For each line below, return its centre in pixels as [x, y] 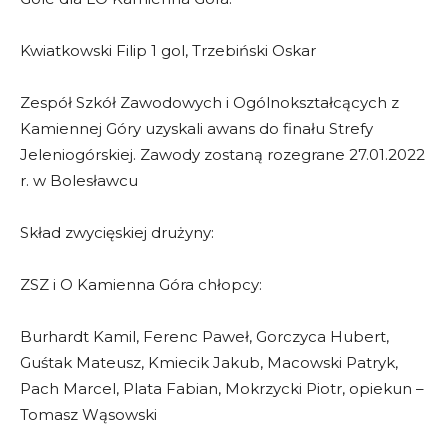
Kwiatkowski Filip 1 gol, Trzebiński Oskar [168, 50]
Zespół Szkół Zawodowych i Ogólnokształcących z [209, 102]
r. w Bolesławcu [79, 180]
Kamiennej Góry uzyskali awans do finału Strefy [196, 128]
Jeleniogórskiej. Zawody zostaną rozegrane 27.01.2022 [222, 154]
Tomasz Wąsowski [88, 414]
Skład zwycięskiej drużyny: [117, 232]
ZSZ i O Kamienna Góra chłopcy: [141, 284]
